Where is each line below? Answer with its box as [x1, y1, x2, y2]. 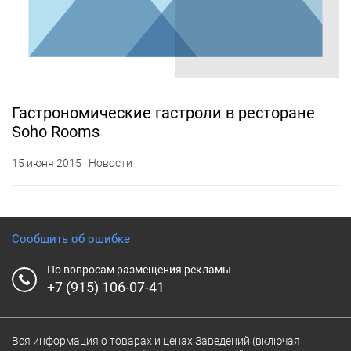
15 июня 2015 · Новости [12, 157, 132, 169]
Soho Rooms [12, 122, 100, 141]
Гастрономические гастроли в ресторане [12, 103, 315, 122]
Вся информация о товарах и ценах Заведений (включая [12, 335, 300, 347]
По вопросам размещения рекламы [47, 263, 231, 276]
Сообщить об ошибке [12, 232, 130, 246]
